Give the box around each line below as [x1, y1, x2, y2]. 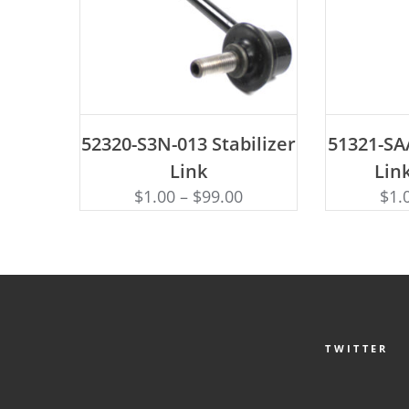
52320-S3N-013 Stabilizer [81, 131, 297, 157]
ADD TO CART [142, 121, 235, 135]
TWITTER [325, 341, 389, 356]
